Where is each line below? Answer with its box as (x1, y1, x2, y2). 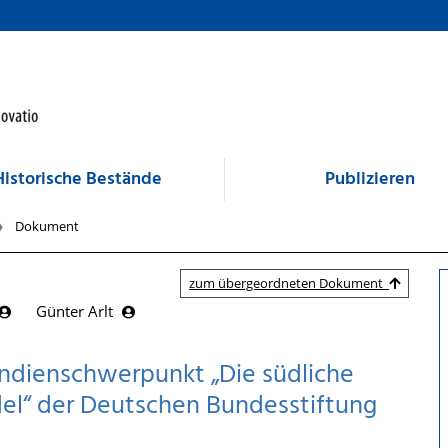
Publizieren (325, 165, 416, 194)
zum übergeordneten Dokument (189, 274, 389, 292)
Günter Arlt (36, 300, 117, 321)
